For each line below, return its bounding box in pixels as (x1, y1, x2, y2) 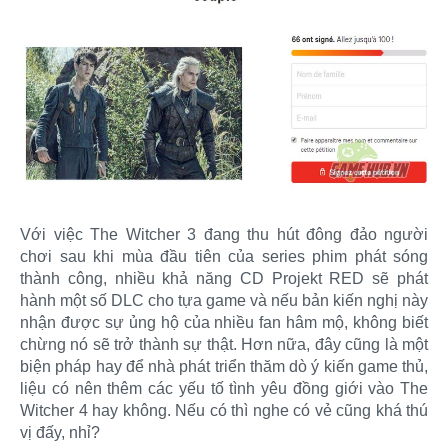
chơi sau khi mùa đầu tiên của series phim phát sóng (20, 247, 428, 265)
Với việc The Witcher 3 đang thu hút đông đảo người (20, 225, 428, 243)
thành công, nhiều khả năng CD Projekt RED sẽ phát (20, 269, 428, 287)
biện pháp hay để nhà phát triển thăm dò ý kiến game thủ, (20, 357, 428, 375)
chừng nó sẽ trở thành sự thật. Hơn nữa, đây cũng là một (20, 335, 428, 353)
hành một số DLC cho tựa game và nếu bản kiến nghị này (20, 291, 428, 309)
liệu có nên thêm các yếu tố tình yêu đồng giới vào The (20, 379, 428, 397)
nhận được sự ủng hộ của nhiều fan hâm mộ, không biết (20, 313, 428, 331)
